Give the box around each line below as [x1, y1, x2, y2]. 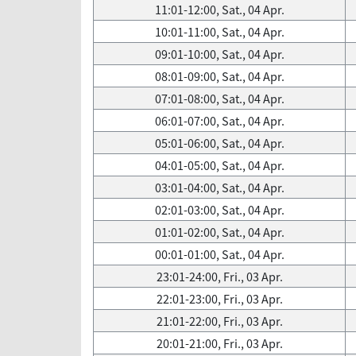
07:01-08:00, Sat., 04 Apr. [154, 90, 284, 107]
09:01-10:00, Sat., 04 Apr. [154, 45, 284, 63]
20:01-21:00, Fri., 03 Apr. [156, 335, 283, 352]
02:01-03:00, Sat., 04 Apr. [154, 201, 284, 219]
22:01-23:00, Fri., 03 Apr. [156, 290, 283, 308]
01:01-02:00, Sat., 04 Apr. [154, 223, 284, 241]
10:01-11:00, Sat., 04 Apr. [154, 23, 284, 41]
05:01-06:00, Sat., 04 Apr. [154, 134, 284, 152]
